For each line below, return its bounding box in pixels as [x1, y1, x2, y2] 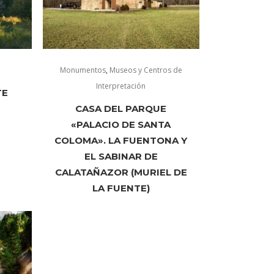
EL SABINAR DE [84, 150, 158, 162]
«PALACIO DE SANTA [71, 118, 171, 130]
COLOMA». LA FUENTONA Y [54, 134, 188, 146]
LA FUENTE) [92, 182, 150, 194]
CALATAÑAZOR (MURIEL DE [54, 166, 187, 178]
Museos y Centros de [109, 64, 182, 75]
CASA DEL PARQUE [75, 102, 167, 114]
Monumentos [59, 64, 106, 75]
